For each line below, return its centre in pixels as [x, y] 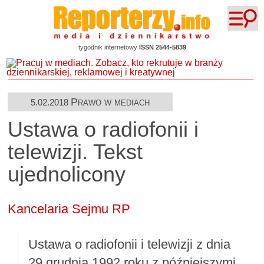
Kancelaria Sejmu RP [69, 209]
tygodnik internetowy [108, 47]
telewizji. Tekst [75, 152]
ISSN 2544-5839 [162, 47]
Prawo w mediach [110, 102]
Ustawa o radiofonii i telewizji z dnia [129, 245]
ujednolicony [67, 175]
